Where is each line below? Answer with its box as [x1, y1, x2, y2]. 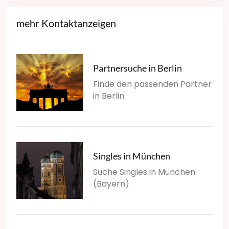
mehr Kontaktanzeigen [16, 16, 116, 29]
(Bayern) [93, 177, 129, 190]
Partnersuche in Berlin [93, 62, 182, 74]
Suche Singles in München [93, 166, 195, 178]
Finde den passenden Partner [93, 78, 212, 90]
